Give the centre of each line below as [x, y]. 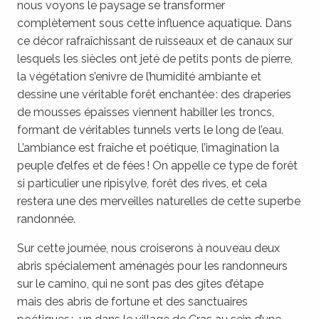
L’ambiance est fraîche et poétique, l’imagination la [148, 147]
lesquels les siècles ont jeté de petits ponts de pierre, [155, 58]
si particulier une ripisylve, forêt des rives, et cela [142, 183]
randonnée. [46, 219]
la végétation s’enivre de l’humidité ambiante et [139, 76]
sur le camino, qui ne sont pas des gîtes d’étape [140, 283]
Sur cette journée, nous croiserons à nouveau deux [148, 248]
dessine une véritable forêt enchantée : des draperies [154, 94]
